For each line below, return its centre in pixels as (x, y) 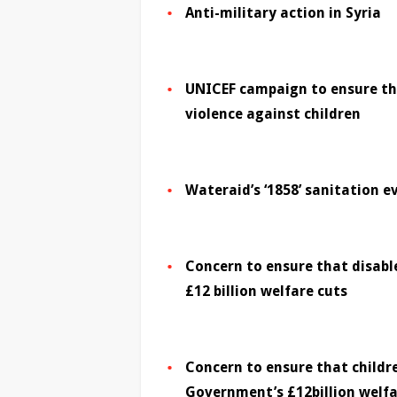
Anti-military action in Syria (283, 13)
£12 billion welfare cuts (266, 292)
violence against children (273, 114)
